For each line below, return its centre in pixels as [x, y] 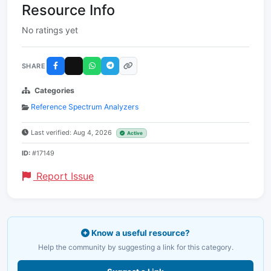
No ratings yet [50, 30]
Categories [54, 90]
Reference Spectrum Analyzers [85, 107]
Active [135, 133]
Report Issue [64, 176]
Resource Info [68, 10]
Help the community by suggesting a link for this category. [135, 247]
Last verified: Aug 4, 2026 [72, 132]
